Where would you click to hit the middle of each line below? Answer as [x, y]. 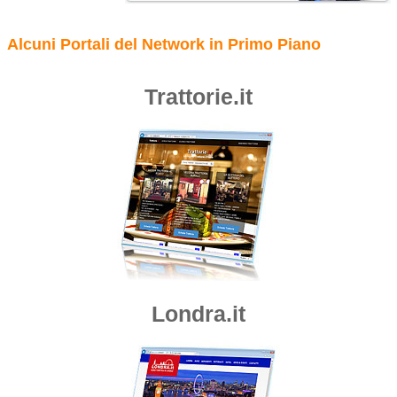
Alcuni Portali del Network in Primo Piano [163, 44]
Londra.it [198, 314]
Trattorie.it [198, 97]
